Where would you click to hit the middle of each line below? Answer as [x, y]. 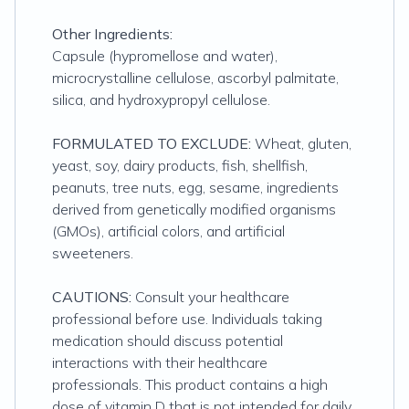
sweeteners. [93, 253]
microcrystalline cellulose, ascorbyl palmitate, [195, 78]
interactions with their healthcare [160, 362]
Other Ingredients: [112, 34]
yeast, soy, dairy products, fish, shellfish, [180, 165]
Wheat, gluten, [301, 143]
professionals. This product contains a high [190, 384]
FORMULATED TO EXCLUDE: [152, 143]
